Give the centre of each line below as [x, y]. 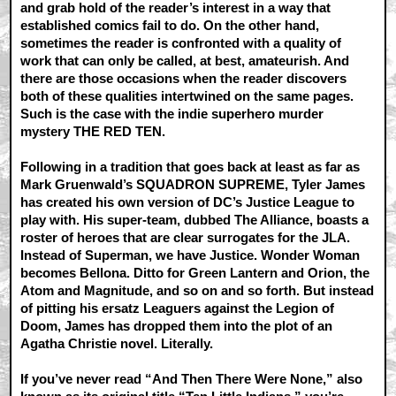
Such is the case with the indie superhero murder [172, 114]
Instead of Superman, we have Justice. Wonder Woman [190, 255]
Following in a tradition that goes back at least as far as [190, 167]
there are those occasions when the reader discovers [184, 79]
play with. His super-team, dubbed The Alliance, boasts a [195, 220]
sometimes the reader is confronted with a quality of [181, 43]
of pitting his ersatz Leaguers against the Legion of [178, 308]
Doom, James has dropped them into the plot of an [177, 326]
